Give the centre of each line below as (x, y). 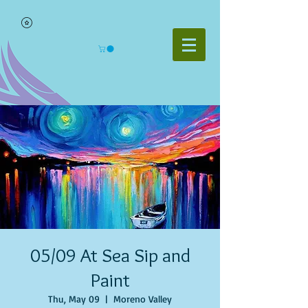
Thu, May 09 (74, 299)
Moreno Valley (143, 299)
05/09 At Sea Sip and (110, 255)
